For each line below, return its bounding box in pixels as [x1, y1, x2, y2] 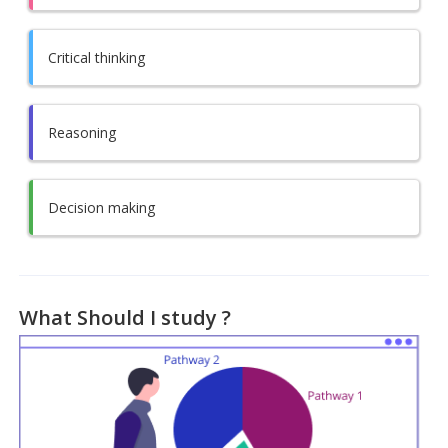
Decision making [48, 197, 156, 217]
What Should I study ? [19, 303, 232, 331]
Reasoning [48, 122, 117, 142]
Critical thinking [48, 47, 146, 67]
